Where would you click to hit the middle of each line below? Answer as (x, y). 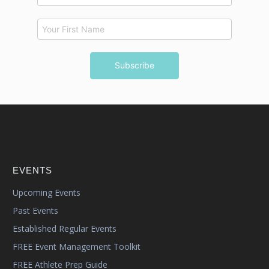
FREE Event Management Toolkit (77, 247)
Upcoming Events (47, 193)
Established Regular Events (65, 229)
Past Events (35, 211)
